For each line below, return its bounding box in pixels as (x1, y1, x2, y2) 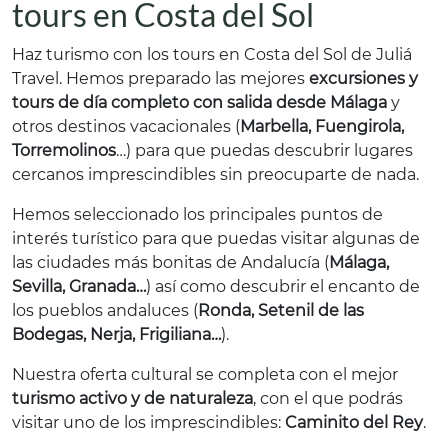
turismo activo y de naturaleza (12, 389, 253, 408)
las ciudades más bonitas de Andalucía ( (12, 253, 329, 272)
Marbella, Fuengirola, (240, 117, 404, 136)
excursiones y (309, 69, 418, 88)
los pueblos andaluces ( (12, 301, 198, 320)
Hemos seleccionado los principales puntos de (12, 205, 383, 224)
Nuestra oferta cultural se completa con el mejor (12, 365, 398, 384)
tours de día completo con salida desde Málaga (12, 93, 387, 112)
